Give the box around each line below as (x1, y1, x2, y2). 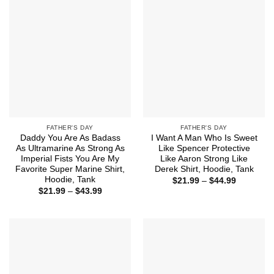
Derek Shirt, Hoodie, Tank (154, 165, 254, 174)
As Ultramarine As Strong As (15, 144, 125, 154)
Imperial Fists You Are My (21, 154, 119, 164)
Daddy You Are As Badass (20, 133, 120, 143)
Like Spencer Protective (158, 144, 250, 154)
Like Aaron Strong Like (160, 154, 248, 164)
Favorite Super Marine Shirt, (15, 165, 125, 174)
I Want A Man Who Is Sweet (150, 133, 257, 143)
